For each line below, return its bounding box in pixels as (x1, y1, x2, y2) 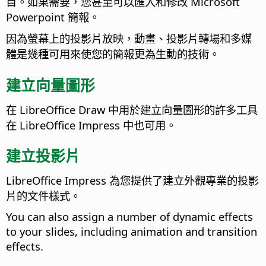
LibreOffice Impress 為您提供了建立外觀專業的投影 (6, 172, 259, 188)
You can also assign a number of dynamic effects (6, 208, 253, 224)
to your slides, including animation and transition (6, 223, 257, 239)
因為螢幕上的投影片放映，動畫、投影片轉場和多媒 (6, 31, 252, 46)
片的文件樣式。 (6, 188, 81, 203)
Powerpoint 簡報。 (6, 9, 100, 25)
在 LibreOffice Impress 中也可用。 (6, 117, 176, 132)
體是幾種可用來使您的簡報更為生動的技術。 (6, 46, 220, 62)
